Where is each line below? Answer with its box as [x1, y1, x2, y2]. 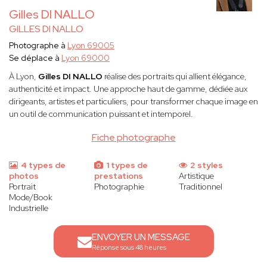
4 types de [19, 160, 66, 171]
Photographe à [9, 40, 67, 51]
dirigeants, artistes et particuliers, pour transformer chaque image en [9, 96, 258, 107]
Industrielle [9, 203, 48, 214]
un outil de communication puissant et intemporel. [9, 108, 193, 120]
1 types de [104, 160, 148, 171]
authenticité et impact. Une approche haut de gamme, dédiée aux [9, 83, 247, 95]
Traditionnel [179, 181, 223, 193]
